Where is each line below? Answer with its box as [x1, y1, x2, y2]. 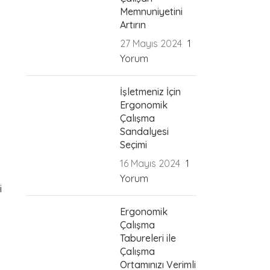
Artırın [120, 18, 146, 31]
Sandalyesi [120, 125, 169, 137]
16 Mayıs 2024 [120, 157, 181, 169]
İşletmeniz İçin [120, 85, 181, 98]
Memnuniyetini [120, 5, 183, 17]
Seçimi [120, 138, 148, 151]
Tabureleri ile [120, 231, 177, 244]
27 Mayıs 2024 [120, 37, 183, 49]
